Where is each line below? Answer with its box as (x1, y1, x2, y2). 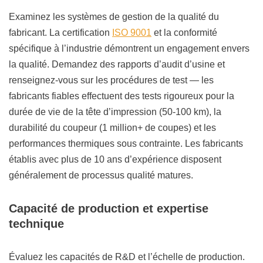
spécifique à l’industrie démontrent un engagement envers (9, 43, 249, 54)
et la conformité (151, 28, 217, 38)
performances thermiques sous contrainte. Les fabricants (9, 139, 243, 149)
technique (9, 217, 64, 231)
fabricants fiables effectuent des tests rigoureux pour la (9, 91, 234, 102)
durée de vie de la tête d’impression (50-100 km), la (9, 107, 221, 117)
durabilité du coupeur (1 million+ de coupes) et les (9, 123, 216, 133)
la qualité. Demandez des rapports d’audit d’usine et (9, 59, 225, 70)
